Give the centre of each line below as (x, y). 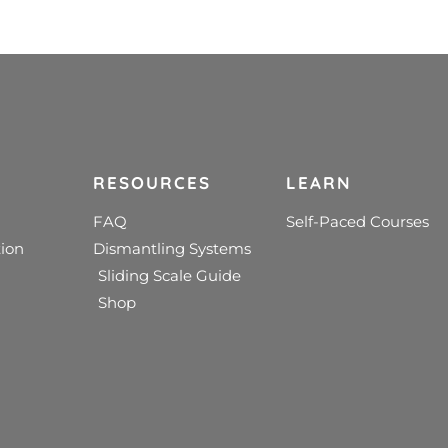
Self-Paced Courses (357, 222)
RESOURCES (152, 183)
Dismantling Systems (172, 249)
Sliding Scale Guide (170, 276)
